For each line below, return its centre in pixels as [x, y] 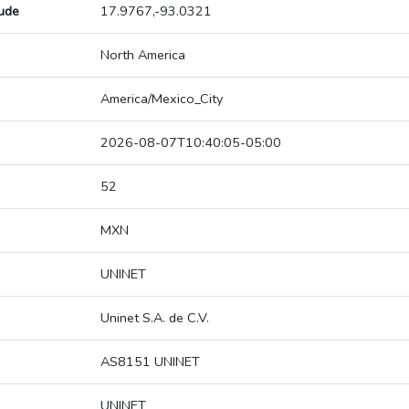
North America [143, 55]
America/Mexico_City [162, 99]
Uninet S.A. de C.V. [155, 318]
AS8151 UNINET [150, 362]
